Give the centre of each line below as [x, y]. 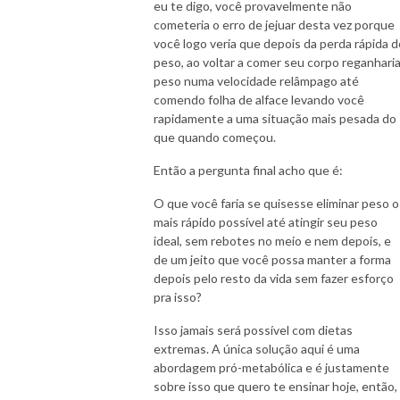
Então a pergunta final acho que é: [250, 170]
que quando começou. [216, 137]
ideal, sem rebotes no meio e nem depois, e [272, 240]
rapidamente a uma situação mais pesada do [275, 118]
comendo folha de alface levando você [259, 99]
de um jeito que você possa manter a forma [272, 259]
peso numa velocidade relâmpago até [256, 80]
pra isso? [179, 296]
